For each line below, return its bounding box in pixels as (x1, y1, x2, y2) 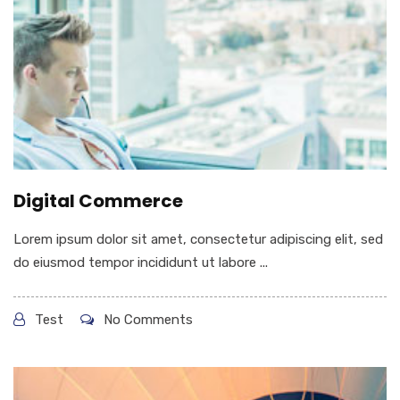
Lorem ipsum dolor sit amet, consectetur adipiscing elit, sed (13, 231, 383, 248)
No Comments (100, 312, 193, 329)
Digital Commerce (13, 188, 183, 214)
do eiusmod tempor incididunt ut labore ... (13, 254, 268, 271)
